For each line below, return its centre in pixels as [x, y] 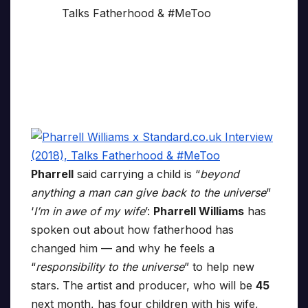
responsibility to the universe [110, 267]
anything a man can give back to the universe [148, 193]
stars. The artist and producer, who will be [143, 286]
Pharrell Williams [199, 211]
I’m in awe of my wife [89, 211]
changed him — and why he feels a [123, 249]
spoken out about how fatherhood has [132, 230]
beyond [220, 174]
